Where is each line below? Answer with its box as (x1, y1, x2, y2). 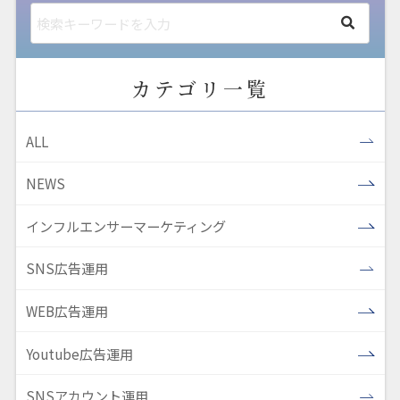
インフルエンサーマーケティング (26, 215, 227, 236)
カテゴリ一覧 (130, 73, 270, 102)
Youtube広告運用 (26, 343, 134, 363)
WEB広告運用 (26, 301, 109, 321)
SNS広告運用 (26, 258, 109, 279)
